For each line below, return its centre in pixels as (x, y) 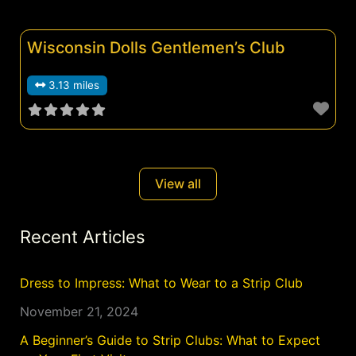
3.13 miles (74, 85)
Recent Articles (82, 236)
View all (178, 184)
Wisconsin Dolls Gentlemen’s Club (156, 48)
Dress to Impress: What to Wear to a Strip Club (161, 282)
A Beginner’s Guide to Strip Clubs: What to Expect (170, 340)
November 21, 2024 (79, 311)
